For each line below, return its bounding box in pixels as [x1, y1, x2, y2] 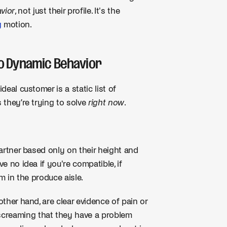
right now [88, 98, 124, 107]
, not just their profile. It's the [14, 7, 120, 16]
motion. [1, 20, 32, 29]
